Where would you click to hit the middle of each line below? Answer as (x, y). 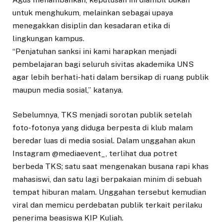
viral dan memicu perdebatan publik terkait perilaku (107, 205)
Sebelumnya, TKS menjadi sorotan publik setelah (102, 114)
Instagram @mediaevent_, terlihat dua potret (95, 153)
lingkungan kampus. (48, 38)
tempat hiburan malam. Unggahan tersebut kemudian (109, 192)
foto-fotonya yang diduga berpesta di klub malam (103, 127)
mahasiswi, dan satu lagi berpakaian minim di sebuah (107, 179)
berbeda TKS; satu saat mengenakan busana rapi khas (111, 166)
